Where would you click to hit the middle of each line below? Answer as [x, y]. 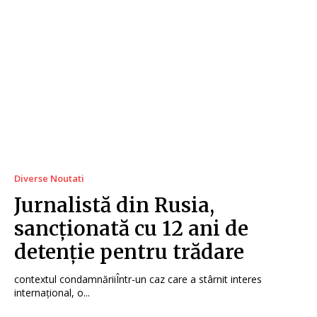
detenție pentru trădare [129, 252]
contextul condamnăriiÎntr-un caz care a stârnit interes [138, 279]
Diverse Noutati [49, 178]
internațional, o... [52, 292]
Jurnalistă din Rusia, [114, 205]
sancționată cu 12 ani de [131, 228]
